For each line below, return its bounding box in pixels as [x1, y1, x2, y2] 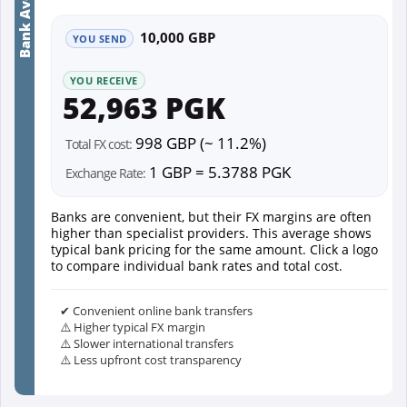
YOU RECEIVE [70, 73, 138, 87]
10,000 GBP [140, 27, 216, 46]
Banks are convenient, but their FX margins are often [51, 207, 372, 225]
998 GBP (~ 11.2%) [132, 132, 266, 154]
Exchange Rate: [65, 164, 145, 182]
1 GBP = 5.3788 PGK [145, 161, 291, 183]
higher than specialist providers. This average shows [51, 223, 372, 242]
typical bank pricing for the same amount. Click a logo [51, 240, 378, 258]
